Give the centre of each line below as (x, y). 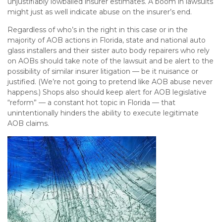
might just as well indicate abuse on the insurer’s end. (100, 12)
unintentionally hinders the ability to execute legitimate (103, 113)
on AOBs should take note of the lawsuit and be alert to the (111, 61)
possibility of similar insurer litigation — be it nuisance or (103, 71)
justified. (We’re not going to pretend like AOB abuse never (110, 82)
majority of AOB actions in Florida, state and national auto (107, 40)
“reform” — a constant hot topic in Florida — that (91, 103)
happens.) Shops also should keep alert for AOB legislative (107, 92)
